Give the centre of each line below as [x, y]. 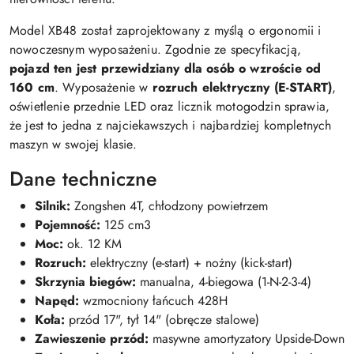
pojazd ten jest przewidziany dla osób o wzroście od [166, 68]
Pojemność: [68, 225]
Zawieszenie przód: [92, 339]
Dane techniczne [83, 179]
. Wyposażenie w [103, 87]
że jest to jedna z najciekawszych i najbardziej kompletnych [171, 125]
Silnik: [53, 206]
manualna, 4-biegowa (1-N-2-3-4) [224, 282]
